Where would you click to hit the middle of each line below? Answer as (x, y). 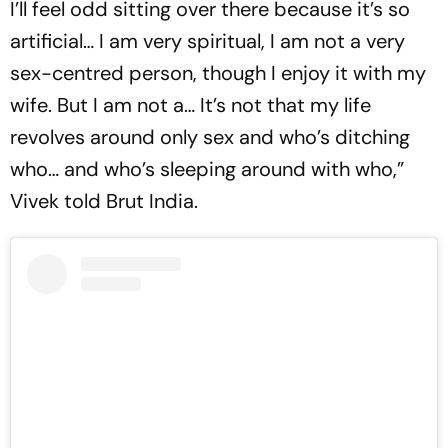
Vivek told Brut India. (106, 201)
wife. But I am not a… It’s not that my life (190, 105)
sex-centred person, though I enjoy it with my (218, 73)
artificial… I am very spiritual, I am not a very (207, 41)
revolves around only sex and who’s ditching (210, 137)
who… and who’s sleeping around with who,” (207, 169)
